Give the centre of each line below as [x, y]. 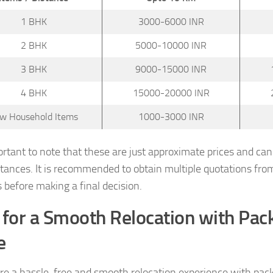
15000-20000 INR [171, 93]
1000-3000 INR [171, 116]
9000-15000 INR [171, 69]
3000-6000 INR [171, 21]
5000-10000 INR [171, 45]
